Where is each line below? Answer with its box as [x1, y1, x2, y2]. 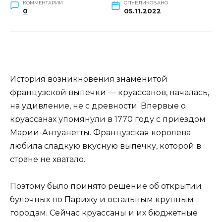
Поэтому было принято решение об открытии [10, 181, 202, 191]
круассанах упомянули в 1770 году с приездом [10, 114, 206, 124]
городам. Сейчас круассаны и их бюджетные [10, 208, 198, 218]
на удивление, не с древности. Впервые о [10, 101, 186, 111]
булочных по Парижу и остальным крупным [10, 194, 194, 204]
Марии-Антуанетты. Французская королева [10, 127, 191, 137]
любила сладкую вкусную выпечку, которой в [10, 141, 201, 151]
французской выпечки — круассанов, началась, [10, 87, 209, 97]
